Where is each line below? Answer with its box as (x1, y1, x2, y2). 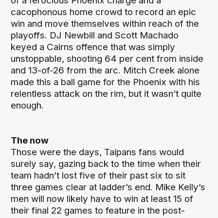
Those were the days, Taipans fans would (11, 146, 184, 158)
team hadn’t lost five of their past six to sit (11, 169, 186, 181)
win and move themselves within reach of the (11, 18, 200, 29)
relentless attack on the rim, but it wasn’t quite (11, 88, 202, 99)
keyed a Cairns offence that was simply (11, 41, 176, 53)
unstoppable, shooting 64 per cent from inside (11, 53, 204, 64)
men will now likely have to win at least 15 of (11, 193, 194, 204)
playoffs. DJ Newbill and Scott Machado (11, 29, 179, 41)
